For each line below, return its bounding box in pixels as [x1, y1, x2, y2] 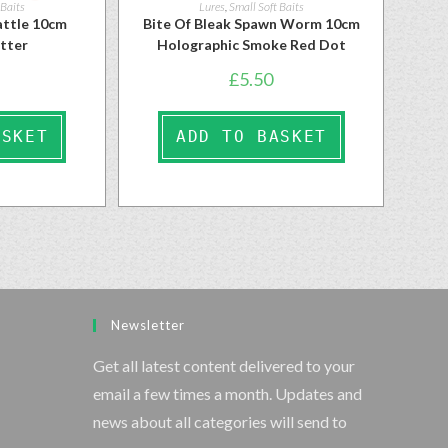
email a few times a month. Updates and [93, 384, 363, 404]
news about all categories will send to [93, 412, 348, 432]
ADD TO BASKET [176, 126, 327, 146]
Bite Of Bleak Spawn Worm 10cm [142, 14, 360, 32]
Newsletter [111, 317, 186, 334]
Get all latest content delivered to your [93, 356, 356, 376]
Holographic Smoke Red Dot [156, 35, 346, 53]
